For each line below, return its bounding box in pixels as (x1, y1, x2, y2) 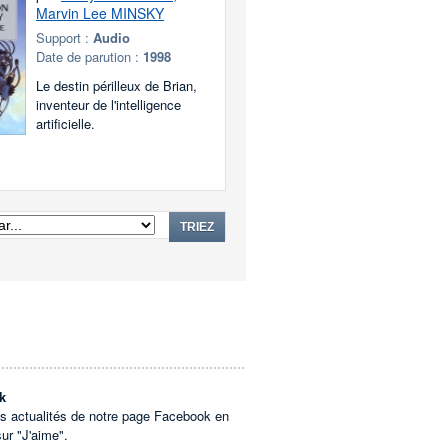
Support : (36, 28, 93, 47)
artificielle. (36, 114, 95, 133)
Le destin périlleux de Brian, (36, 76, 197, 95)
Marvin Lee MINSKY (36, 3, 164, 23)
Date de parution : (36, 47, 143, 66)
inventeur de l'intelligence (36, 95, 181, 114)
